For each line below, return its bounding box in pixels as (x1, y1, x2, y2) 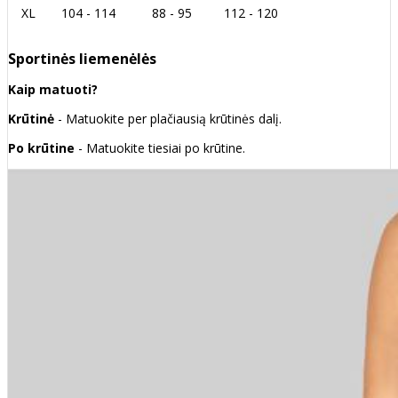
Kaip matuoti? (8, 81, 98, 99)
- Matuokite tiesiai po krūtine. (75, 139, 245, 157)
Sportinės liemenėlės (8, 49, 156, 69)
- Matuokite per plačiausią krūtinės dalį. (58, 110, 282, 128)
